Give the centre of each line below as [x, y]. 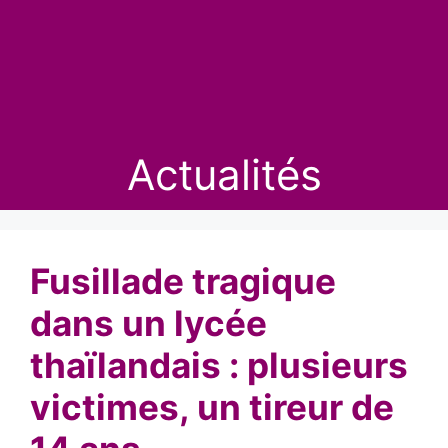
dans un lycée [148, 323]
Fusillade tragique [183, 281]
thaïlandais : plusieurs [219, 365]
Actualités [224, 174]
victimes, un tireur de [212, 407]
